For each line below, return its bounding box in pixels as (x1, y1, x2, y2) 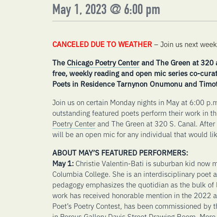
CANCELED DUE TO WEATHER (52, 38, 154, 49)
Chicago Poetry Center (66, 57, 139, 67)
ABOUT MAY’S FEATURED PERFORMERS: (52, 147, 188, 157)
